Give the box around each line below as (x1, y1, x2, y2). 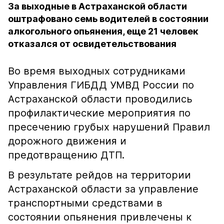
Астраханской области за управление (8, 183, 198, 195)
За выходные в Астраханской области (8, 1, 187, 11)
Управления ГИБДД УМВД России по (8, 79, 194, 91)
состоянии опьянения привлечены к (8, 211, 191, 223)
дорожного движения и (8, 135, 126, 147)
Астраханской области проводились (8, 93, 192, 105)
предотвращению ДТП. (8, 149, 124, 161)
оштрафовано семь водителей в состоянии (8, 13, 208, 24)
